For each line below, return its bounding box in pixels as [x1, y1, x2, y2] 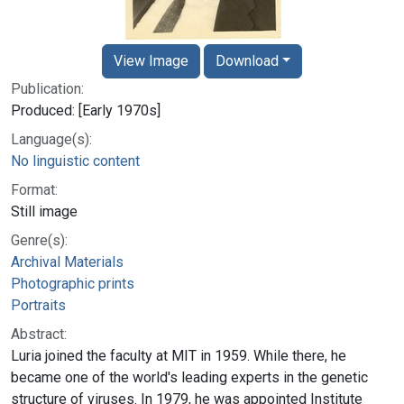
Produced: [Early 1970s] [11, 101, 161, 119]
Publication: [11, 79, 84, 97]
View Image [113, 51, 188, 69]
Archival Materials [11, 252, 124, 271]
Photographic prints [11, 274, 134, 292]
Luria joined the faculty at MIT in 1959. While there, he [11, 346, 346, 364]
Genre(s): [11, 231, 68, 249]
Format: [11, 180, 58, 198]
